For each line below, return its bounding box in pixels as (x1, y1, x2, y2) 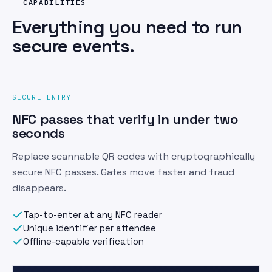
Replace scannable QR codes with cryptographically (12, 149, 255, 163)
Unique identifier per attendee (23, 222, 156, 234)
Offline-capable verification (23, 235, 144, 247)
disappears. (12, 181, 66, 194)
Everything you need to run (12, 15, 242, 39)
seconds (12, 124, 65, 141)
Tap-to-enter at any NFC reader (23, 208, 162, 220)
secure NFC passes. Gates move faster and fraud (12, 165, 234, 178)
